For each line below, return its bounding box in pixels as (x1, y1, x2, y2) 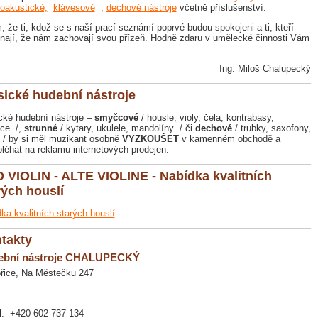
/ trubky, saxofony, (231, 122, 311, 133)
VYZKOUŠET (121, 133, 179, 144)
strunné (23, 122, 57, 133)
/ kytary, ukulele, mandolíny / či (57, 122, 195, 133)
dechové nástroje (106, 2, 177, 13)
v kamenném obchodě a (178, 133, 280, 144)
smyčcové (91, 111, 138, 123)
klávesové (53, 2, 95, 13)
